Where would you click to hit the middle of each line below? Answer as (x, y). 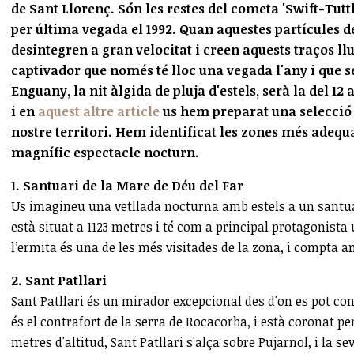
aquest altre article (99, 111)
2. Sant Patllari (59, 280)
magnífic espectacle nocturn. (105, 152)
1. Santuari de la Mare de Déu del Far (127, 185)
